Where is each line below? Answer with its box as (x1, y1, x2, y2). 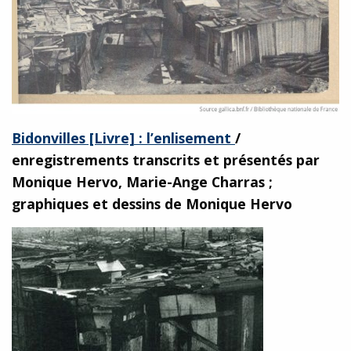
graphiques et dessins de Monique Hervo (12, 194, 292, 213)
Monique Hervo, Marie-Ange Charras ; (12, 172, 273, 191)
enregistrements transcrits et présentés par (12, 150, 320, 169)
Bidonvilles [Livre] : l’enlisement (12, 128, 235, 147)
